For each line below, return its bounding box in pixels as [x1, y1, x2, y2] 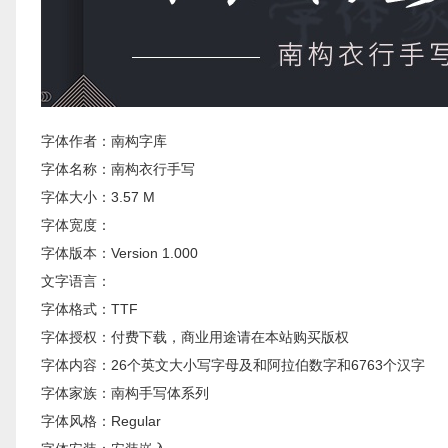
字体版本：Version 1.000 [41, 244, 198, 261]
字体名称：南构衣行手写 [41, 160, 195, 177]
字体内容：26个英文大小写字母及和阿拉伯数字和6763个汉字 [41, 356, 425, 373]
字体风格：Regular [41, 412, 161, 429]
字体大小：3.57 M [41, 188, 155, 205]
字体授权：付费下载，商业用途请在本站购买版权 [41, 328, 349, 345]
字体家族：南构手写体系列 [41, 384, 209, 401]
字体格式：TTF [41, 300, 138, 317]
